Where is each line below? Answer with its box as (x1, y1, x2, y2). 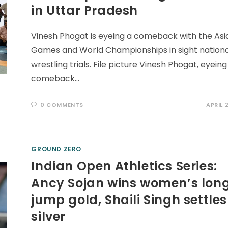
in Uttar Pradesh (31, 2, 138, 19)
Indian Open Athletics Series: (31, 158, 217, 175)
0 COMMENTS (40, 101, 84, 109)
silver (31, 208, 66, 225)
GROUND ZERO (31, 145, 82, 153)
